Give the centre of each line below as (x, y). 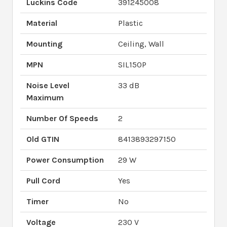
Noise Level (48, 86)
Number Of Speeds (62, 119)
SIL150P (132, 65)
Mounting (44, 44)
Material (42, 23)
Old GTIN (43, 139)
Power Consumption (65, 160)
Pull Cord (43, 181)
